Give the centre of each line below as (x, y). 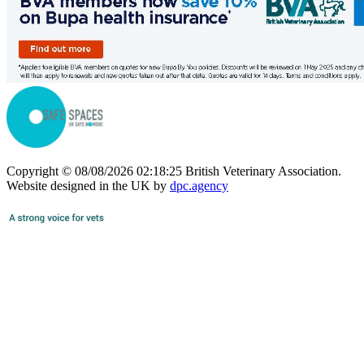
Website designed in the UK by (88, 185)
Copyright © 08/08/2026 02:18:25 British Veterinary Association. (174, 171)
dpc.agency (199, 185)
